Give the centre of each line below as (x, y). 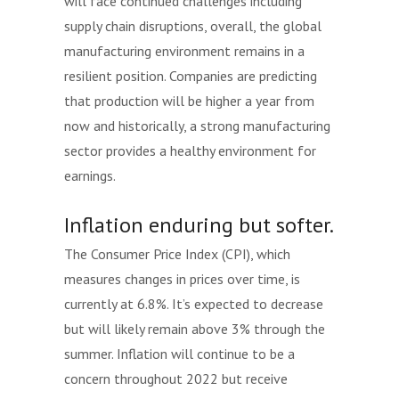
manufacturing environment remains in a (184, 51)
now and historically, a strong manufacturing (197, 126)
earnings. (90, 175)
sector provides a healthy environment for (190, 151)
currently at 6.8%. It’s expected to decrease (194, 304)
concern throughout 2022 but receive (176, 379)
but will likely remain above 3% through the (195, 329)
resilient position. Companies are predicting (191, 76)
